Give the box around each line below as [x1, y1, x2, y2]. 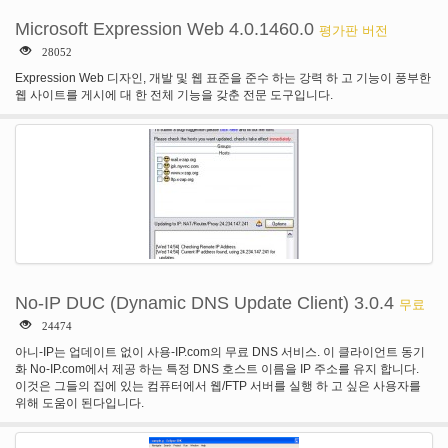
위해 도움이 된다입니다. [15, 396, 144, 410]
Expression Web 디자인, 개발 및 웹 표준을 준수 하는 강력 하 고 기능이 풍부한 [15, 71, 431, 85]
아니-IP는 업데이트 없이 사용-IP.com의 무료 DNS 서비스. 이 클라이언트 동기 [15, 345, 425, 359]
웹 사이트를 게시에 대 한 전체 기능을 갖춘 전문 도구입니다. [15, 88, 333, 102]
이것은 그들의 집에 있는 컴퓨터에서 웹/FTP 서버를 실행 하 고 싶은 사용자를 [15, 379, 421, 393]
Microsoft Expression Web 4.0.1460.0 [15, 19, 314, 39]
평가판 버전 [319, 23, 388, 38]
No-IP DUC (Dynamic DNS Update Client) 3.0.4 [15, 293, 394, 313]
